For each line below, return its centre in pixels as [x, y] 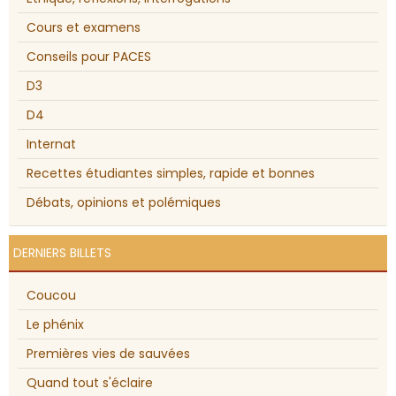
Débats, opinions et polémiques [124, 203]
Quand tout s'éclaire [90, 383]
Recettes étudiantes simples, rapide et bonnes [171, 174]
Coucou [51, 296]
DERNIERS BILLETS [62, 253]
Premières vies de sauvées [108, 354]
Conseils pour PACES [89, 57]
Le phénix [55, 325]
